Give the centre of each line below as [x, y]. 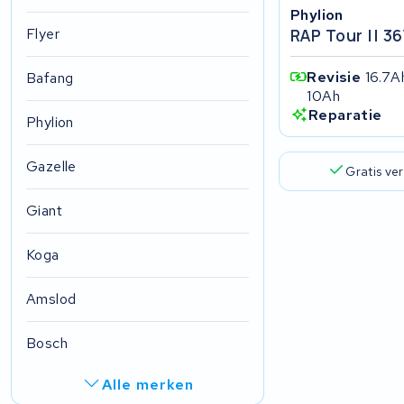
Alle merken [148, 385]
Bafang [50, 78]
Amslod [51, 299]
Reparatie [345, 115]
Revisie [336, 78]
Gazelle [51, 167]
